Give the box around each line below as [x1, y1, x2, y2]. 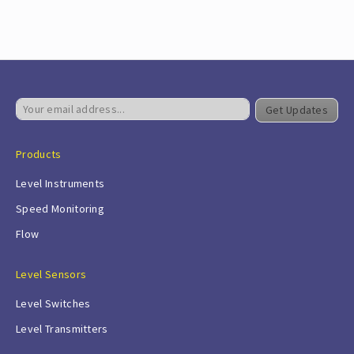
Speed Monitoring [16, 201, 105, 216]
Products [16, 146, 62, 161]
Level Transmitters [16, 321, 108, 336]
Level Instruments [16, 175, 105, 190]
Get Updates [265, 102, 328, 117]
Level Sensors [16, 266, 87, 281]
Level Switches [16, 296, 91, 311]
